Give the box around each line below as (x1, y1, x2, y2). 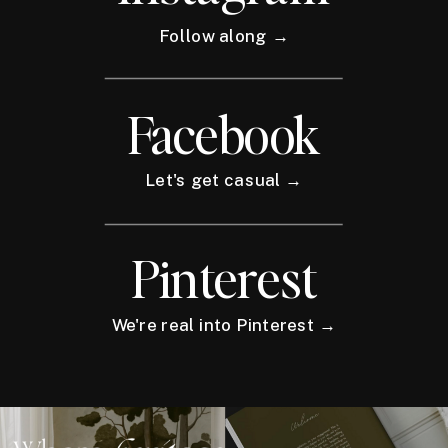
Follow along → (159, 26, 289, 47)
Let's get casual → (145, 170, 303, 191)
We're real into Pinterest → (111, 316, 337, 336)
